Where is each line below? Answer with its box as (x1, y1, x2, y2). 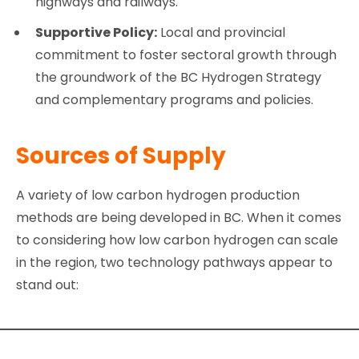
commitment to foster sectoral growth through (35, 45, 337, 64)
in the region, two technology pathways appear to (16, 253, 333, 272)
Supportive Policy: (35, 22, 157, 42)
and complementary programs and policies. (35, 90, 313, 109)
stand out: (16, 276, 82, 295)
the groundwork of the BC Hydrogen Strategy (35, 67, 321, 87)
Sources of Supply (16, 140, 226, 172)
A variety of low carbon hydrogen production (16, 186, 300, 205)
